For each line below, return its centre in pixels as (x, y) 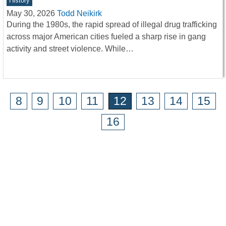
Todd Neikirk (79, 13)
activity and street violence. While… (70, 48)
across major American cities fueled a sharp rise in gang (106, 36)
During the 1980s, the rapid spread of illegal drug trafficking (112, 24)
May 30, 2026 (31, 13)
